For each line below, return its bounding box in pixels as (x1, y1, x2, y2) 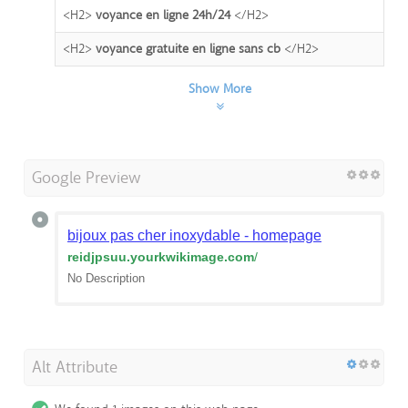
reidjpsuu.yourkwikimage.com (67, 249, 254, 264)
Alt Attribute (32, 355, 117, 378)
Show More (188, 79, 251, 97)
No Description (67, 270, 145, 285)
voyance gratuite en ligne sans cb (96, 39, 280, 57)
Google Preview (32, 166, 141, 189)
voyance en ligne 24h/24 (96, 5, 230, 24)
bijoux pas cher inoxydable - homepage (67, 227, 321, 243)
